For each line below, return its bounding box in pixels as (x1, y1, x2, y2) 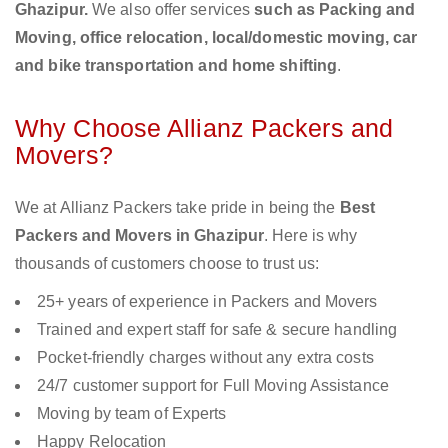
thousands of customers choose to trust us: (15, 255, 320, 273)
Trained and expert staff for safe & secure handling (37, 321, 398, 339)
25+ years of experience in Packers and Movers (37, 293, 378, 311)
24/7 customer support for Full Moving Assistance (37, 377, 389, 395)
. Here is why (264, 227, 358, 245)
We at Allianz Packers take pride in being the (15, 199, 340, 217)
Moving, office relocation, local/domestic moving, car (15, 29, 418, 47)
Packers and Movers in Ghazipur (15, 227, 265, 245)
